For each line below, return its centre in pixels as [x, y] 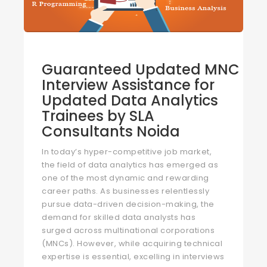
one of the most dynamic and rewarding [125, 178]
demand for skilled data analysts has [119, 217]
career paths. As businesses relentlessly [125, 191]
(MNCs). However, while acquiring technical [132, 243]
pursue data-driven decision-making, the [128, 204]
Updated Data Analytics [130, 100]
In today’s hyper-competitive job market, [127, 152]
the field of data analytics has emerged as [130, 165]
